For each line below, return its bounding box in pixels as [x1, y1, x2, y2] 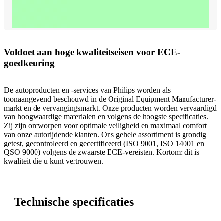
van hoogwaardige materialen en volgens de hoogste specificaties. [4, 112, 208, 121]
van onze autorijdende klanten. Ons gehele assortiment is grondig [4, 130, 206, 139]
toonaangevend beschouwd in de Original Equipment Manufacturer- [4, 95, 216, 104]
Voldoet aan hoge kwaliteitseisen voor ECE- [4, 47, 180, 58]
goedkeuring [4, 58, 55, 69]
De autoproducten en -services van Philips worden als [4, 86, 171, 95]
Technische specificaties [14, 195, 134, 208]
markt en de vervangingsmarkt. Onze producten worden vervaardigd [4, 104, 217, 112]
